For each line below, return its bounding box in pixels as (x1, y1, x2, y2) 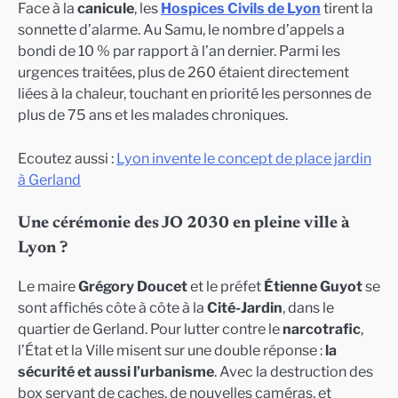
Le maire (18, 276, 78, 295)
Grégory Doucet (78, 276, 187, 295)
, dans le (283, 298, 334, 316)
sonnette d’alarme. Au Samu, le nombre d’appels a (18, 20, 345, 39)
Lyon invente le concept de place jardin (116, 148, 371, 167)
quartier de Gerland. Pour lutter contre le (18, 319, 283, 338)
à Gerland (18, 170, 81, 188)
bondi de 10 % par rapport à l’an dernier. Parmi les (18, 42, 340, 60)
